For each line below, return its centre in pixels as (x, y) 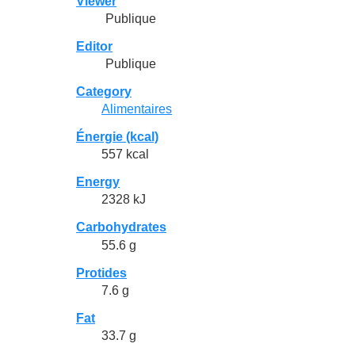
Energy (98, 182)
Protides (101, 273)
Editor (94, 46)
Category (104, 91)
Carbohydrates (121, 227)
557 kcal (125, 155)
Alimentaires (137, 109)
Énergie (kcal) (117, 137)
